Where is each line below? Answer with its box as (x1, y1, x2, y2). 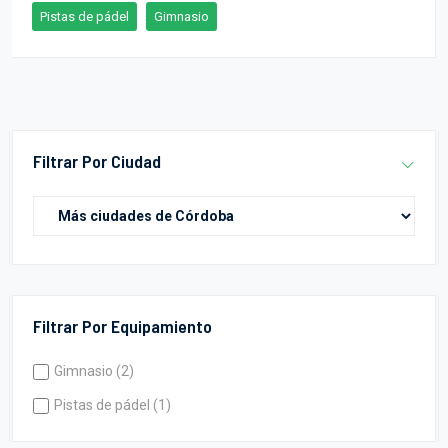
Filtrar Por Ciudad (33, 149, 161, 172)
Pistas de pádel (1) (54, 396, 171, 413)
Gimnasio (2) (54, 362, 134, 379)
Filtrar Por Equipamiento (33, 314, 212, 337)
